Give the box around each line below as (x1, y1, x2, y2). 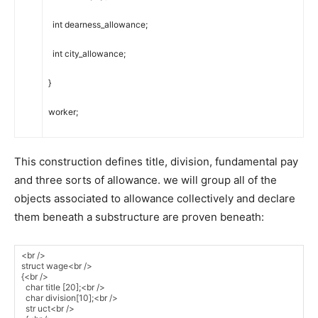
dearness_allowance (65, 19, 146, 31)
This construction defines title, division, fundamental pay (14, 155, 298, 169)
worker (48, 106, 76, 118)
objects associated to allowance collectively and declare (14, 192, 295, 206)
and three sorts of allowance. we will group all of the (14, 173, 277, 187)
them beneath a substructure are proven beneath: (14, 210, 264, 224)
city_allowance (65, 48, 124, 60)
